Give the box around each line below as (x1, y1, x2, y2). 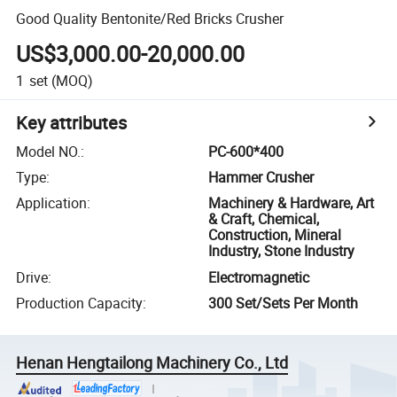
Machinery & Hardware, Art (208, 193, 375, 214)
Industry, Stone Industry (208, 241, 355, 261)
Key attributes (16, 110, 128, 135)
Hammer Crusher (208, 167, 315, 188)
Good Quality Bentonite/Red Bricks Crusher (16, 8, 284, 28)
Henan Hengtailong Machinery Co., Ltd (16, 352, 289, 374)
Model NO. (16, 141, 82, 161)
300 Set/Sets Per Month (208, 293, 359, 314)
